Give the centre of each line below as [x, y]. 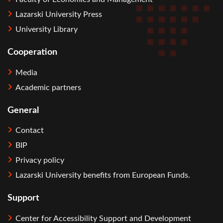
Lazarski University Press [59, 15]
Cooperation [32, 53]
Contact [30, 131]
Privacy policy [40, 161]
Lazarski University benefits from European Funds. [103, 175]
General [23, 110]
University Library [47, 30]
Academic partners [48, 87]
